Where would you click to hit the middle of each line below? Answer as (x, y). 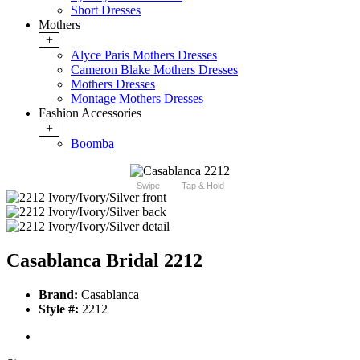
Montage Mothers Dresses (137, 99)
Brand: (58, 295)
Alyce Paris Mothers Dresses (144, 55)
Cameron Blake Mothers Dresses (154, 70)
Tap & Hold (202, 186)
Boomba (92, 144)
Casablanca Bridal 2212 (104, 261)
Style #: (59, 309)
